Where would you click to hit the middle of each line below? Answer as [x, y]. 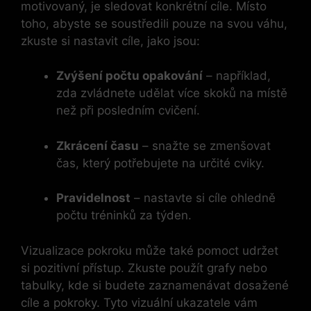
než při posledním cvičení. [128, 111]
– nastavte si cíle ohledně [203, 198]
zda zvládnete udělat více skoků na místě [172, 93]
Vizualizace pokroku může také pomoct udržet [150, 250]
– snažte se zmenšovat [205, 145]
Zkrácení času [98, 145]
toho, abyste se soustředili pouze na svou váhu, [154, 23]
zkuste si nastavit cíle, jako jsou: [110, 41]
